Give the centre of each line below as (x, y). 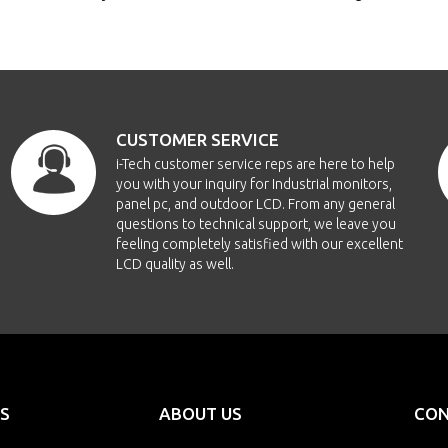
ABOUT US (200, 413)
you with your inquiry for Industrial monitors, (253, 184)
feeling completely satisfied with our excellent (259, 244)
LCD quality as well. (174, 264)
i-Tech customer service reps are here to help (255, 164)
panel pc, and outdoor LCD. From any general (255, 204)
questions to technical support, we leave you (255, 224)
